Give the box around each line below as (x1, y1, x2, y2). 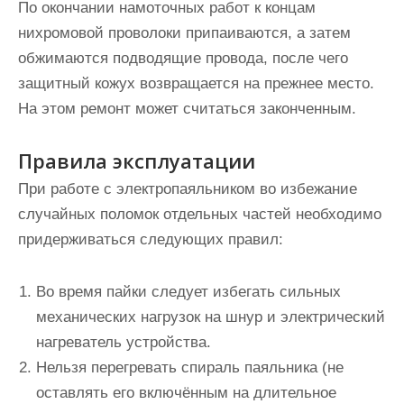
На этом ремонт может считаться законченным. (18, 100, 356, 117)
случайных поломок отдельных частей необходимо (18, 206, 381, 223)
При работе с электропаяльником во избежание (18, 180, 357, 197)
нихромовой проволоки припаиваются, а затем (18, 24, 351, 41)
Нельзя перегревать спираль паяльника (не (36, 359, 344, 376)
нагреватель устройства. (36, 334, 211, 351)
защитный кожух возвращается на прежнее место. (18, 75, 374, 92)
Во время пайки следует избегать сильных (36, 283, 341, 300)
